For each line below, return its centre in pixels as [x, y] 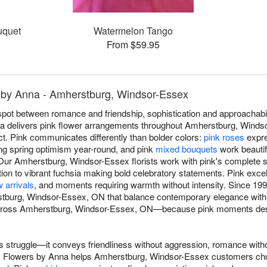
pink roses [224, 137]
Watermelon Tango [133, 31]
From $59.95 [133, 45]
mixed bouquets [187, 149]
